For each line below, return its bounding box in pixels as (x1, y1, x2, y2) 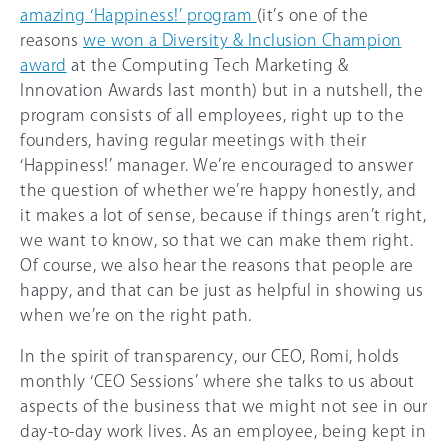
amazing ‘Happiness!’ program (20, 7, 257, 24)
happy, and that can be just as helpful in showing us (20, 282, 423, 299)
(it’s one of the (256, 7, 369, 24)
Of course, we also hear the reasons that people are (20, 257, 414, 274)
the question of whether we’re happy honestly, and (20, 182, 417, 199)
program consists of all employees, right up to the (20, 107, 404, 124)
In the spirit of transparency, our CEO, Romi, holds (20, 348, 400, 365)
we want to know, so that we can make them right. (20, 232, 413, 249)
